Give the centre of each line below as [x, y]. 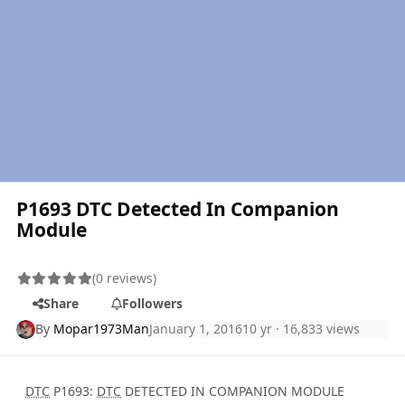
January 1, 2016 [196, 329]
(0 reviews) [125, 278]
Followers [152, 304]
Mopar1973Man [102, 329]
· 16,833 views [316, 329]
